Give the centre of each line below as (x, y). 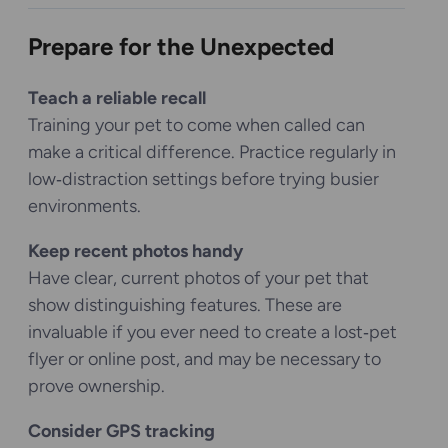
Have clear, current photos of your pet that (198, 277)
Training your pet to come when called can (196, 124)
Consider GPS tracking (121, 430)
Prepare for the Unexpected (181, 46)
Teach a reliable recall (117, 97)
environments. (84, 205)
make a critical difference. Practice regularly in (212, 151)
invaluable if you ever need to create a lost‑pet (212, 331)
